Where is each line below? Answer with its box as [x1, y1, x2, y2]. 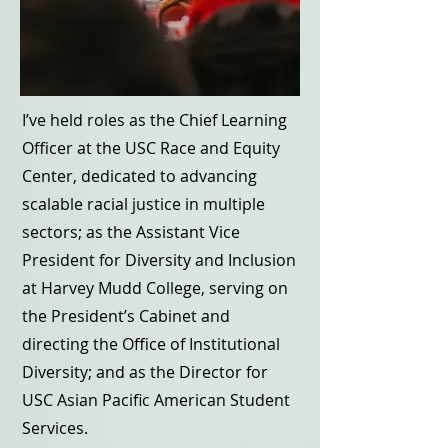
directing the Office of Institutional [22, 333, 280, 355]
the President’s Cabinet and [22, 305, 230, 327]
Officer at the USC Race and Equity [22, 137, 280, 159]
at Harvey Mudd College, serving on [22, 277, 288, 299]
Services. [22, 417, 88, 439]
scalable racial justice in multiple [22, 193, 265, 215]
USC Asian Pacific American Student [22, 389, 290, 411]
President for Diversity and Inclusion [22, 249, 296, 271]
